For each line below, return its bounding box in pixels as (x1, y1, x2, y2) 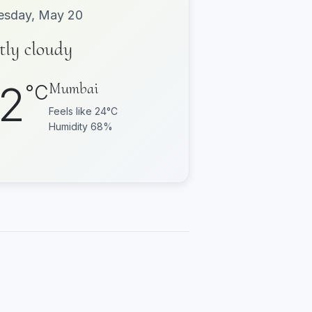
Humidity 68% (48, 120, 113, 132)
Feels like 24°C (48, 104, 118, 117)
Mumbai (48, 79, 98, 97)
